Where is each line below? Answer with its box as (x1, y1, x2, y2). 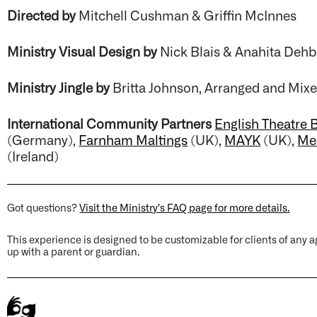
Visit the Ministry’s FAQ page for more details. (79, 202, 290, 214)
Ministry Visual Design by (7, 42, 161, 59)
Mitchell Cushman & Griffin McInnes (79, 6, 297, 23)
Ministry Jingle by (7, 79, 113, 95)
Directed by (7, 6, 79, 23)
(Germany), (7, 131, 79, 147)
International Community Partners (7, 115, 215, 131)
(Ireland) (7, 147, 59, 163)
